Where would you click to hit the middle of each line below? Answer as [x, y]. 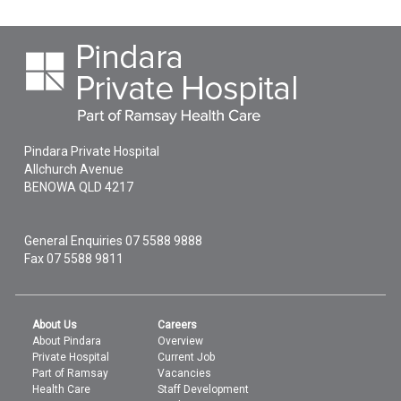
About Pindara [67, 341]
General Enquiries [75, 241]
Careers [178, 325]
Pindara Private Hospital [92, 151]
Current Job [187, 357]
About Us [55, 325]
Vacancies [185, 373]
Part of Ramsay [71, 373]
